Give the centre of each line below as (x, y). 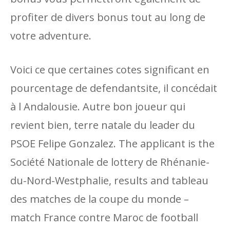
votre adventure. (51, 36)
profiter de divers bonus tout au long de (108, 17)
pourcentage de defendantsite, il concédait (114, 88)
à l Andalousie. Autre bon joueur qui (98, 107)
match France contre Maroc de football (104, 217)
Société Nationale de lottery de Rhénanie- (110, 162)
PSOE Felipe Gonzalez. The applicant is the (112, 143)
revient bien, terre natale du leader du (103, 125)
